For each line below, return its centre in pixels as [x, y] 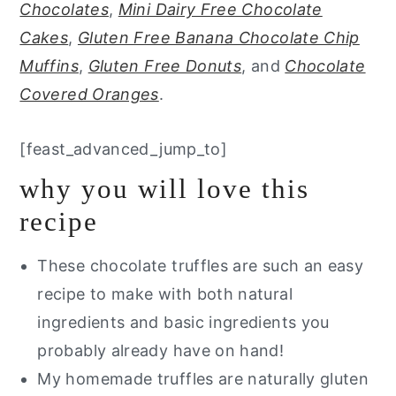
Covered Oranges [89, 94]
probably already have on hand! [161, 350]
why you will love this [165, 188]
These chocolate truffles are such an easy [201, 265]
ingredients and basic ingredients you [183, 322]
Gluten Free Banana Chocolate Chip [218, 37]
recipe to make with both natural [165, 293]
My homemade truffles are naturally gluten [203, 378]
